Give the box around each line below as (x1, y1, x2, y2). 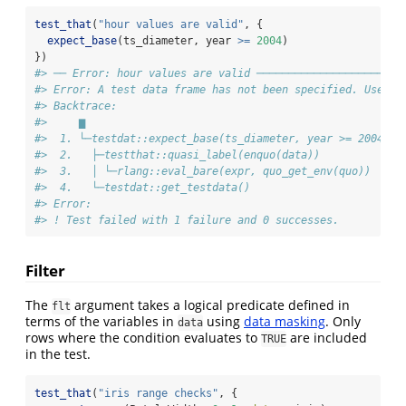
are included (286, 329, 367, 347)
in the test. (25, 345, 91, 363)
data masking (244, 313, 325, 331)
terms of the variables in (25, 313, 178, 331)
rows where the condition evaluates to (25, 329, 261, 347)
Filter (25, 259, 65, 281)
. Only (325, 313, 361, 331)
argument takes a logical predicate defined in (71, 296, 350, 314)
